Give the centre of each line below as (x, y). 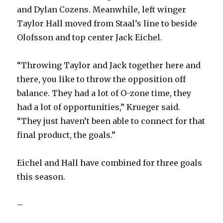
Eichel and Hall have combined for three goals (110, 163)
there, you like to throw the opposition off (102, 79)
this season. (41, 177)
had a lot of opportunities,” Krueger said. (99, 107)
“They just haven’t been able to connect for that (111, 121)
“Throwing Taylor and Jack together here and (109, 65)
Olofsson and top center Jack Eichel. (90, 38)
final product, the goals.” (66, 135)
